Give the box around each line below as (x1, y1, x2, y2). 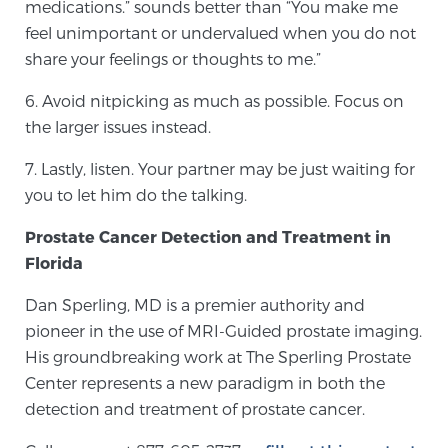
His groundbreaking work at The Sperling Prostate (25, 347, 411, 366)
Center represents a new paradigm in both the (25, 373, 385, 392)
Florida (25, 253, 83, 272)
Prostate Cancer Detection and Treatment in (25, 227, 391, 246)
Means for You (170, 395, 278, 413)
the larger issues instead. (25, 117, 211, 136)
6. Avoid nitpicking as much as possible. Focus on (25, 91, 404, 110)
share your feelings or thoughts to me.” (25, 49, 321, 68)
